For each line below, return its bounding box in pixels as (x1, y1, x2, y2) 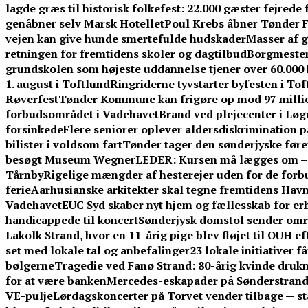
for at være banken (5, 273, 107, 289)
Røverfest (5, 91, 58, 107)
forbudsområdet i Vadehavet (5, 107, 159, 122)
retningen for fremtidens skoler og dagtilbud (5, 46, 247, 62)
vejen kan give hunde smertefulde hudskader (5, 31, 246, 47)
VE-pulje (5, 288, 53, 304)
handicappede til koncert (5, 212, 138, 228)
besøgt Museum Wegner (5, 152, 135, 168)
